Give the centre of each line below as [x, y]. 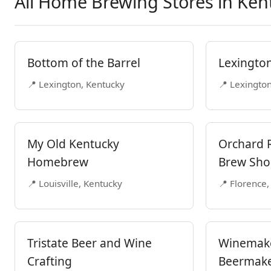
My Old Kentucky [73, 144]
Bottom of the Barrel [84, 63]
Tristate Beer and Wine [90, 243]
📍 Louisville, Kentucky [75, 183]
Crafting [50, 261]
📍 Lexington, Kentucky [76, 84]
